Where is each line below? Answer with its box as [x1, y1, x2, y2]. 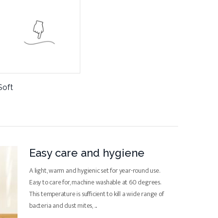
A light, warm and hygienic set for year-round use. [29, 165, 160, 176]
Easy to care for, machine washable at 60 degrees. [29, 177, 161, 188]
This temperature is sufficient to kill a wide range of [29, 188, 164, 200]
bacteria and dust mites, [29, 200, 94, 211]
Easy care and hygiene [29, 146, 145, 159]
